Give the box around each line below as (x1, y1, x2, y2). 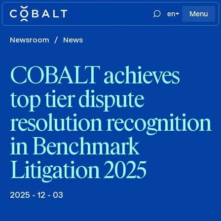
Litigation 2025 (10, 160, 147, 184)
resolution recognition (10, 112, 211, 136)
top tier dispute (10, 89, 144, 112)
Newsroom (10, 35, 49, 44)
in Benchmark (10, 136, 138, 160)
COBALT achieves (10, 65, 180, 89)
